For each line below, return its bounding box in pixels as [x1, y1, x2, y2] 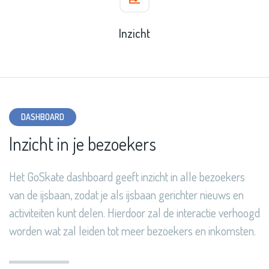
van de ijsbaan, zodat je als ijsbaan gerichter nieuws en [9, 187, 244, 202]
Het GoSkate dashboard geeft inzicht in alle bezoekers [9, 169, 245, 184]
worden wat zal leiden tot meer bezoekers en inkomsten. [9, 223, 256, 238]
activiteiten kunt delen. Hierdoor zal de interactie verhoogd [9, 205, 260, 220]
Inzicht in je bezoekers [9, 132, 156, 155]
